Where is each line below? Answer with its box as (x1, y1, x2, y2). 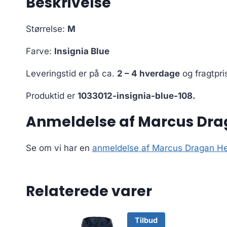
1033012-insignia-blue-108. (78, 91, 196, 101)
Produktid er (26, 91, 78, 101)
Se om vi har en (26, 143, 92, 154)
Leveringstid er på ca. (26, 68, 117, 79)
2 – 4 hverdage (117, 68, 180, 79)
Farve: (26, 46, 54, 57)
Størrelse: (26, 24, 67, 34)
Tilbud (134, 215, 158, 225)
